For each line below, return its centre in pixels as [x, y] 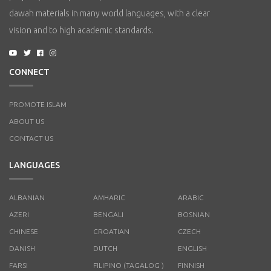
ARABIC [191, 198]
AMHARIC [109, 198]
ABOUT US [27, 122]
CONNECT [29, 72]
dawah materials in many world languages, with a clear [109, 14]
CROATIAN [112, 232]
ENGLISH [192, 249]
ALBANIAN [27, 198]
